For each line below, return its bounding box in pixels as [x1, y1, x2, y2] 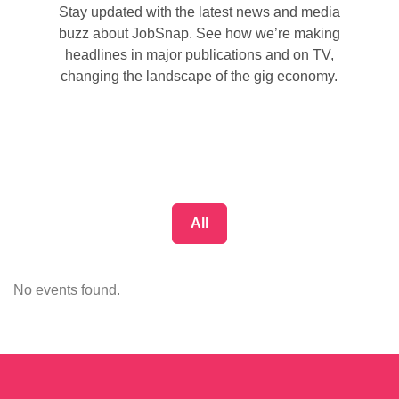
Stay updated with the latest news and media [58, 4, 340, 20]
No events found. [13, 281, 120, 297]
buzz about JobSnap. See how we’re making [58, 25, 340, 41]
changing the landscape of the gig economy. [61, 68, 338, 84]
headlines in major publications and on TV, [64, 46, 334, 62]
